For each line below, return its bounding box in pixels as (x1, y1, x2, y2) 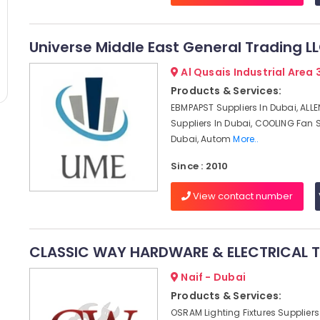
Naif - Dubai (179, 270, 246, 284)
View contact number (190, 189, 293, 203)
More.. (233, 133, 259, 145)
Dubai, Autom (170, 133, 234, 145)
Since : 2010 (170, 159, 229, 173)
